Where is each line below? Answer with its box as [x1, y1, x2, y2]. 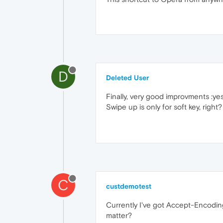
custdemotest [106, 182, 151, 191]
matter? [106, 211, 132, 220]
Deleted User [106, 74, 149, 82]
